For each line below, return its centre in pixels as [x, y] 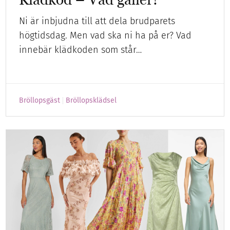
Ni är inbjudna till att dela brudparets [97, 21]
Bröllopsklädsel [91, 101]
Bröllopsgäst [40, 101]
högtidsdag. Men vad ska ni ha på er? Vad [106, 36]
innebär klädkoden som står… [81, 50]
